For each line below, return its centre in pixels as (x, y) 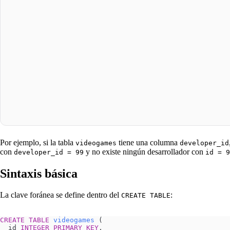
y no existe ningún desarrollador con (145, 151)
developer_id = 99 (49, 152)
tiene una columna (148, 142)
